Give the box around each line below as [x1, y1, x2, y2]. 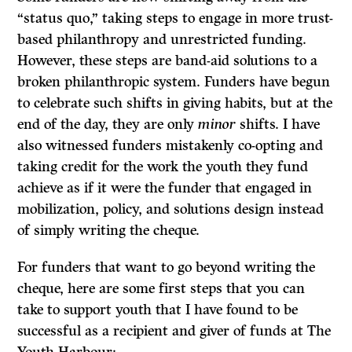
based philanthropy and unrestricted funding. [17, 31, 307, 49]
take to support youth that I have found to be [17, 301, 299, 319]
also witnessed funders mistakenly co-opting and [17, 137, 324, 155]
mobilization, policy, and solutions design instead [17, 200, 324, 218]
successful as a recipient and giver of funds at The [17, 322, 332, 340]
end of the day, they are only [17, 115, 199, 134]
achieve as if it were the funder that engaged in [17, 179, 313, 197]
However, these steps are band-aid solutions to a [17, 52, 318, 70]
